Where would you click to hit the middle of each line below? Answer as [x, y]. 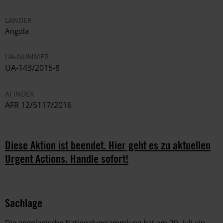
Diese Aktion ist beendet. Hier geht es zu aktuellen [108, 145]
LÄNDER [18, 20]
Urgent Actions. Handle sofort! [67, 159]
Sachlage [24, 203]
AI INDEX [19, 94]
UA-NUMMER [27, 57]
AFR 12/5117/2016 [38, 105]
